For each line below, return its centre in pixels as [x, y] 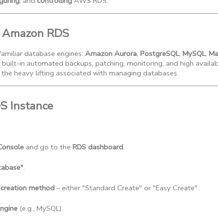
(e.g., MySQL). [40, 209]
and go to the [48, 147]
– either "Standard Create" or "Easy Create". [127, 188]
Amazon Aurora [111, 53]
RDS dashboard [98, 147]
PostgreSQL [160, 53]
